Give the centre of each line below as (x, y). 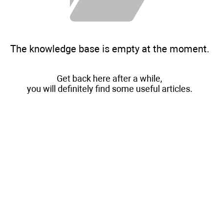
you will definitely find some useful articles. (109, 88)
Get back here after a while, (109, 78)
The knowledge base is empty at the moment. (109, 49)
